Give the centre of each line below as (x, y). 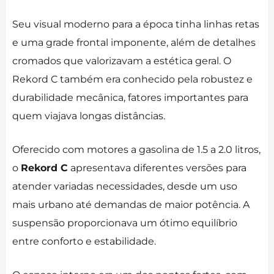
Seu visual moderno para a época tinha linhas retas (136, 24)
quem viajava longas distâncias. (89, 116)
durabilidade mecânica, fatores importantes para (130, 98)
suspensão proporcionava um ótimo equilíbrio (125, 223)
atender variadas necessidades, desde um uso (125, 187)
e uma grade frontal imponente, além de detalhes (134, 43)
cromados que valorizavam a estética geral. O (122, 61)
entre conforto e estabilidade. (84, 242)
